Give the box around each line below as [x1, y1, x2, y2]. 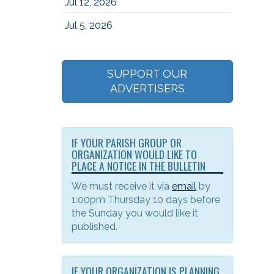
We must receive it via [71, 180, 172, 192]
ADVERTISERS [109, 82, 185, 95]
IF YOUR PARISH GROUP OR [71, 135, 182, 150]
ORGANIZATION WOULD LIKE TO [71, 146, 197, 162]
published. [71, 221, 117, 232]
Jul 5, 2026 [64, 20, 113, 31]
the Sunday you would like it [71, 207, 198, 219]
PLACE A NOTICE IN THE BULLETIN [71, 158, 206, 174]
